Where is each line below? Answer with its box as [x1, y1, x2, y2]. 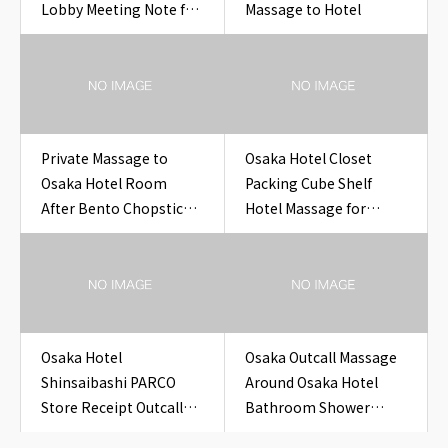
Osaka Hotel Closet [244, 148, 372, 168]
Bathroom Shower [244, 397, 370, 417]
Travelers [41, 24, 104, 44]
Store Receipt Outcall [41, 397, 183, 417]
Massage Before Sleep [41, 422, 188, 442]
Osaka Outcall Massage [244, 347, 397, 367]
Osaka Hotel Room [41, 173, 167, 193]
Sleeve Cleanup [41, 223, 142, 243]
